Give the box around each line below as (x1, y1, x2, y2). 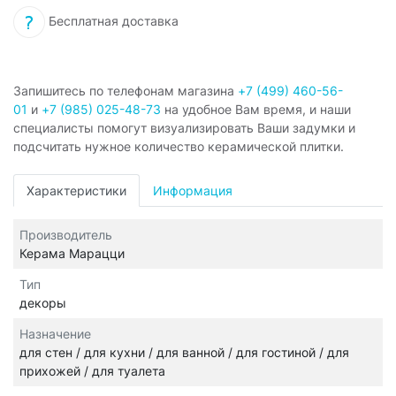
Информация (153, 183, 232, 199)
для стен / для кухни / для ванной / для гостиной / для (19, 345, 349, 361)
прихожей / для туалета (19, 363, 165, 379)
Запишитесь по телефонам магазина (13, 83, 238, 99)
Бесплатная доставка (45, 13, 179, 29)
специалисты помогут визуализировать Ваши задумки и (13, 120, 355, 136)
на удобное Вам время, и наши (161, 102, 351, 118)
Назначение (19, 326, 91, 342)
